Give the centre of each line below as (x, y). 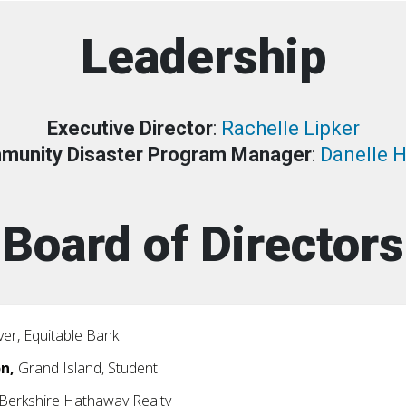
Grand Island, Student (87, 367)
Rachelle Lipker (290, 128)
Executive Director (130, 128)
